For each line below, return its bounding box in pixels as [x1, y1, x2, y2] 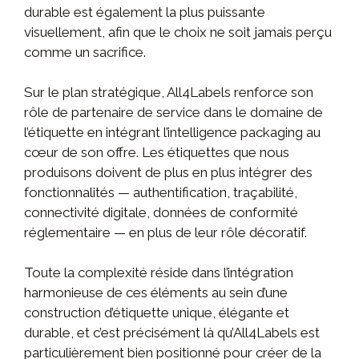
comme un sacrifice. [24, 43, 146, 60]
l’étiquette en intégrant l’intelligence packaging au [24, 123, 321, 140]
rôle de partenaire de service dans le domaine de [24, 103, 323, 120]
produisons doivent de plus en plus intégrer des [24, 163, 313, 180]
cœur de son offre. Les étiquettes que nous [24, 143, 289, 160]
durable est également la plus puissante [24, 3, 265, 20]
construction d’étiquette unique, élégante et [24, 304, 289, 321]
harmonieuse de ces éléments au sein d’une [24, 284, 288, 301]
